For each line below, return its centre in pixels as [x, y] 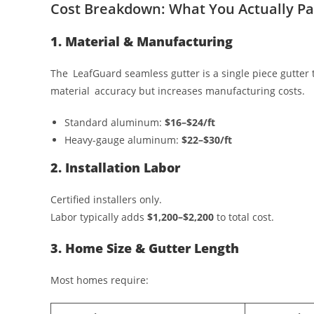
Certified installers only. [106, 199]
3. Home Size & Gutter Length [145, 248]
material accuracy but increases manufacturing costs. [178, 90]
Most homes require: [100, 280]
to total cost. [244, 217]
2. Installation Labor [115, 167]
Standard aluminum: [115, 122]
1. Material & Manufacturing [142, 41]
